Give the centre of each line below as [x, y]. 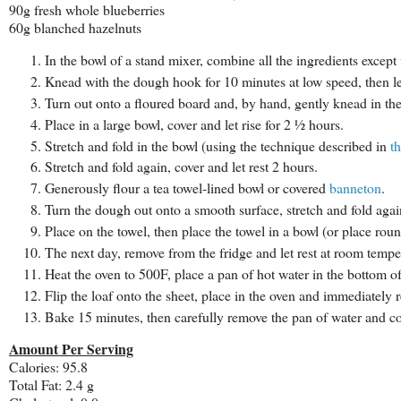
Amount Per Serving [71, 348]
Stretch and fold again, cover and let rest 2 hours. [181, 166]
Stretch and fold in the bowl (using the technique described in [218, 145]
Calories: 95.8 [48, 366]
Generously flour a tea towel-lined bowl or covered [187, 188]
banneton [355, 188]
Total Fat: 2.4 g [51, 384]
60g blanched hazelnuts [75, 27]
